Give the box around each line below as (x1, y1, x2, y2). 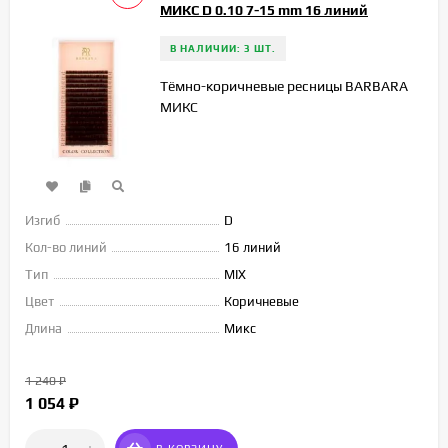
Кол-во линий (25, 239, 107, 255)
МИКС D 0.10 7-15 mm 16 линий (160, 2, 368, 19)
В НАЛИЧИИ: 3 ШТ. (170, 43, 276, 55)
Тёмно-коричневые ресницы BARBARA (160, 78, 408, 95)
